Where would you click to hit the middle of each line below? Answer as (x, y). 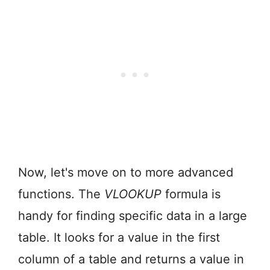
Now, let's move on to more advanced (126, 173)
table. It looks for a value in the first (119, 238)
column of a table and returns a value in (131, 259)
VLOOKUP (133, 194)
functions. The (61, 194)
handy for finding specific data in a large (133, 216)
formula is (191, 194)
